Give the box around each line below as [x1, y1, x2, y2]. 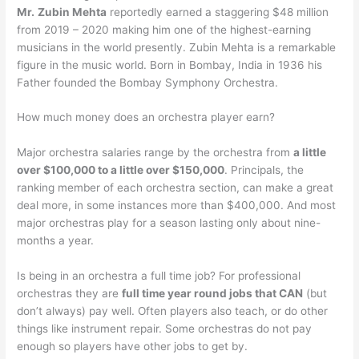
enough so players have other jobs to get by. [17, 340, 248, 353]
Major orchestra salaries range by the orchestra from [17, 146, 294, 159]
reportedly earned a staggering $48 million [107, 5, 329, 18]
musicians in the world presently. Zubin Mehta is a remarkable [17, 40, 337, 54]
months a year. [17, 234, 95, 248]
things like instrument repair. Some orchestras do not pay [17, 322, 313, 336]
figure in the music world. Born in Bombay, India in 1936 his [17, 58, 323, 71]
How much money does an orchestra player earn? [17, 111, 276, 124]
